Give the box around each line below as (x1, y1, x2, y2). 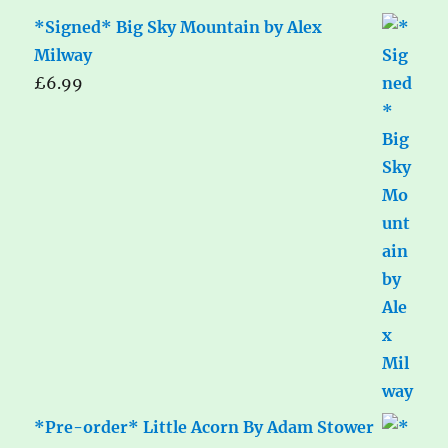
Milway (34, 44, 93, 65)
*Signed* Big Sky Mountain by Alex (34, 16, 323, 37)
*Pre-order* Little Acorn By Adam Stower (34, 416, 375, 437)
